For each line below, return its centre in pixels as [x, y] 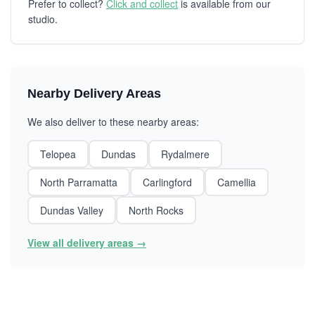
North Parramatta [79, 182]
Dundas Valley [72, 210]
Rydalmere [185, 154]
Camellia [237, 182]
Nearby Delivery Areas [94, 94]
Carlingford [167, 182]
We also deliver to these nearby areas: [113, 122]
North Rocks [156, 210]
